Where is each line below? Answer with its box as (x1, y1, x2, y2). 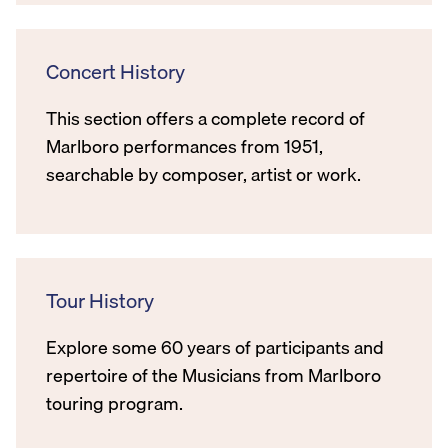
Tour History (46, 284, 154, 316)
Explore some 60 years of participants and (46, 332, 384, 362)
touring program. (46, 388, 183, 418)
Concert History (46, 55, 185, 87)
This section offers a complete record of (46, 103, 365, 133)
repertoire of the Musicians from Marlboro (46, 360, 381, 390)
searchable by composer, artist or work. (46, 159, 361, 189)
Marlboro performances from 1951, (46, 131, 323, 161)
